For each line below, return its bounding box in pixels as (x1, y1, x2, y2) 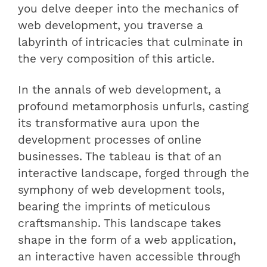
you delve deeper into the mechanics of (18, 2, 238, 16)
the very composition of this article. (18, 52, 215, 66)
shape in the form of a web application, (18, 234, 236, 247)
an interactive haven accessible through (18, 250, 241, 264)
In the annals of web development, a (18, 83, 221, 97)
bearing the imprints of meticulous (18, 200, 210, 214)
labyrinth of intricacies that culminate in (18, 36, 243, 49)
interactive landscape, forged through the (18, 167, 249, 181)
